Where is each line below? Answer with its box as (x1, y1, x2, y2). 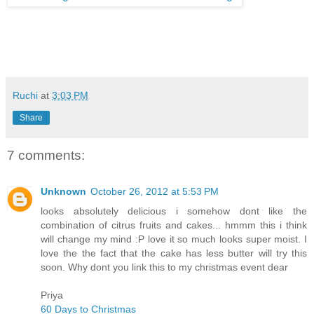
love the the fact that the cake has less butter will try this (41, 247, 307, 259)
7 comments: (7, 147, 85, 163)
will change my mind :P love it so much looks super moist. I (41, 233, 307, 245)
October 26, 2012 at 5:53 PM (90, 186, 219, 198)
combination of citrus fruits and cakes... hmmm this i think (41, 219, 307, 231)
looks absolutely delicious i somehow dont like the (41, 205, 307, 217)
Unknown (41, 186, 86, 198)
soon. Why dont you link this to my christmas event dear (41, 261, 288, 273)
